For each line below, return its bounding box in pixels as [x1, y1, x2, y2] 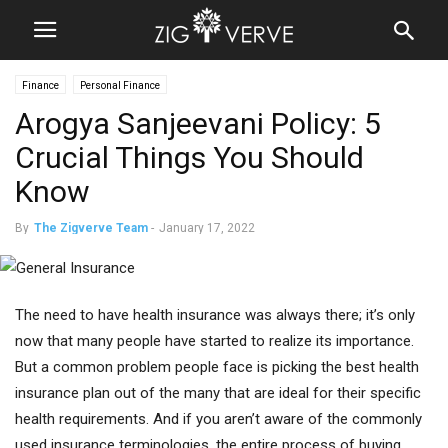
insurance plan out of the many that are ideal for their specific [15, 384, 421, 402]
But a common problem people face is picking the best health [15, 358, 419, 376]
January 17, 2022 [159, 221, 255, 235]
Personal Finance [80, 80, 160, 91]
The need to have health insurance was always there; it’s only [15, 306, 415, 324]
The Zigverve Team [34, 221, 148, 235]
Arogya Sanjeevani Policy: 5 [15, 106, 381, 141]
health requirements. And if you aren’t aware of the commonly [15, 410, 422, 428]
